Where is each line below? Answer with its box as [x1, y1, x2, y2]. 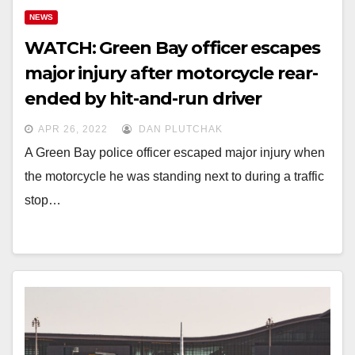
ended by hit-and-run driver [25, 88, 262, 109]
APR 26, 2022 [38, 124, 108, 135]
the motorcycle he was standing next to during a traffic [25, 170, 324, 183]
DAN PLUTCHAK [136, 124, 223, 135]
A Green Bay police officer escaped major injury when [25, 146, 325, 159]
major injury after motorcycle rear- [25, 63, 318, 84]
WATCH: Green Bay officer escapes [25, 37, 320, 59]
